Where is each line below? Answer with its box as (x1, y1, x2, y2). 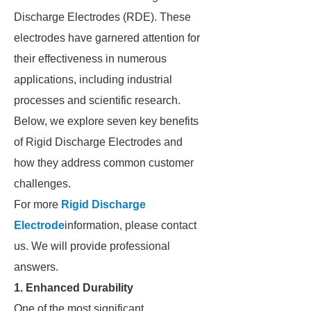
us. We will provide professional (14, 240, 170, 252)
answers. (14, 261, 58, 273)
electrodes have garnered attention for (14, 32, 200, 44)
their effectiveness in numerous (14, 53, 167, 65)
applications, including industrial (14, 74, 172, 85)
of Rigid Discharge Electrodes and (14, 136, 183, 148)
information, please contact (65, 219, 196, 231)
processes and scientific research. (14, 94, 180, 106)
